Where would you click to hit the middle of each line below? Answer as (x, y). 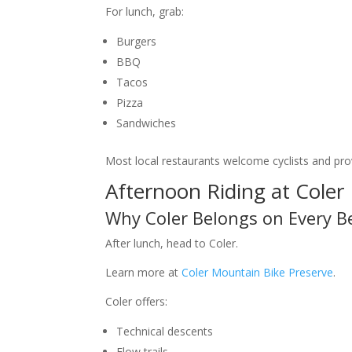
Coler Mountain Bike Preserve (258, 273)
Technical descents (165, 332)
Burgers (137, 42)
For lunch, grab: (145, 12)
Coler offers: (137, 302)
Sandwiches (147, 123)
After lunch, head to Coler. (172, 244)
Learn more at (144, 273)
